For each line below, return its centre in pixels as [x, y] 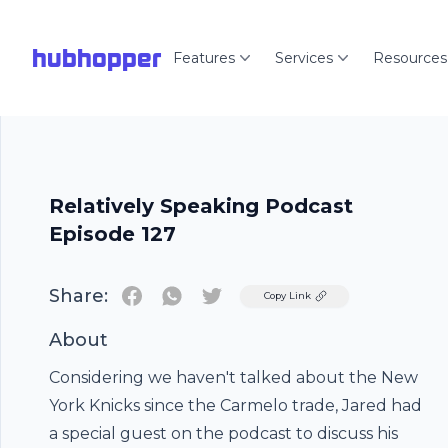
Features [204, 58]
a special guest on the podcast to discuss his [223, 433]
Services [304, 58]
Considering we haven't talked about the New [233, 377]
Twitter [240, 294]
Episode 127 [112, 234]
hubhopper [96, 57]
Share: [78, 296]
